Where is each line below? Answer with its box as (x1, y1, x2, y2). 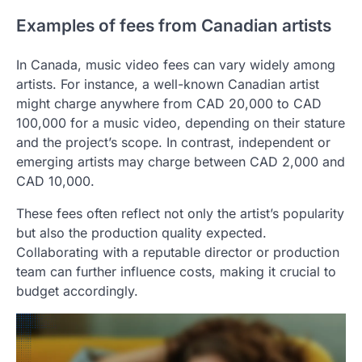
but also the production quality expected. (16, 225, 267, 242)
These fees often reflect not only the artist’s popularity (16, 205, 344, 222)
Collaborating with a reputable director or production (16, 244, 339, 261)
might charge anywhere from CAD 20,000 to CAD (16, 95, 322, 112)
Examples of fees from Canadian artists (16, 15, 331, 36)
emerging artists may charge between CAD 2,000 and (16, 154, 345, 170)
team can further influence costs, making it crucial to (16, 263, 336, 280)
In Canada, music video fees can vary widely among (16, 57, 335, 74)
